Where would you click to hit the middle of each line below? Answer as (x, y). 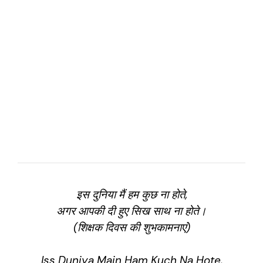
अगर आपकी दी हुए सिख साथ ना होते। (131, 211)
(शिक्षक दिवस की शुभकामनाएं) (131, 227)
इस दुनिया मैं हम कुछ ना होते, (131, 194)
